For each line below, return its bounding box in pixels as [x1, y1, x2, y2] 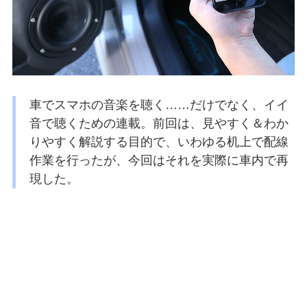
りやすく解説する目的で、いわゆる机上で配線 [29, 134, 288, 149]
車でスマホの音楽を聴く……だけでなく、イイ [29, 97, 288, 112]
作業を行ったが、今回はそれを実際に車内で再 [29, 153, 288, 167]
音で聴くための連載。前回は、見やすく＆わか [29, 116, 288, 130]
